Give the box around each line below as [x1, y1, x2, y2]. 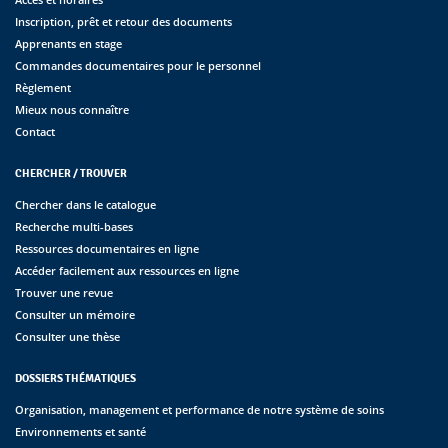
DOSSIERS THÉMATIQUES [15, 370, 136, 385]
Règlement [15, 79, 71, 95]
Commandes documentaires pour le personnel [15, 57, 261, 73]
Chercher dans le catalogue [15, 196, 156, 212]
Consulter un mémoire [15, 306, 135, 322]
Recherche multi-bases [15, 218, 133, 234]
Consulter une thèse [15, 328, 120, 344]
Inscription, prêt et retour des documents [15, 13, 232, 29]
